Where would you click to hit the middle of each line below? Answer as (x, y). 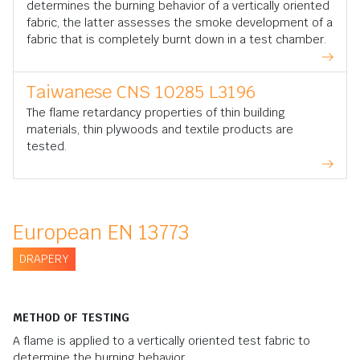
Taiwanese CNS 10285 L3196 (141, 92)
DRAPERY (44, 259)
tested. (47, 147)
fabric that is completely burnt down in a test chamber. (176, 40)
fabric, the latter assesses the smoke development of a (180, 23)
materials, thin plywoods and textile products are (160, 130)
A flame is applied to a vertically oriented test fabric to (162, 341)
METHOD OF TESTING (71, 318)
